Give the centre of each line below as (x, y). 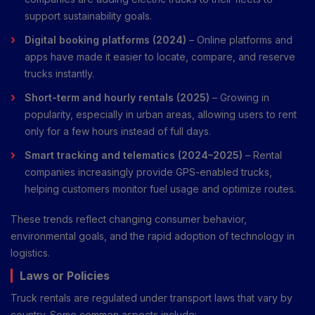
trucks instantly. (59, 73)
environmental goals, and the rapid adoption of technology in (153, 236)
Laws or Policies (65, 275)
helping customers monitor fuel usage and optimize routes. (160, 188)
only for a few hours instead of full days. (118, 131)
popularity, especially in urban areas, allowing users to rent (161, 114)
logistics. (30, 252)
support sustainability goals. (88, 15)
